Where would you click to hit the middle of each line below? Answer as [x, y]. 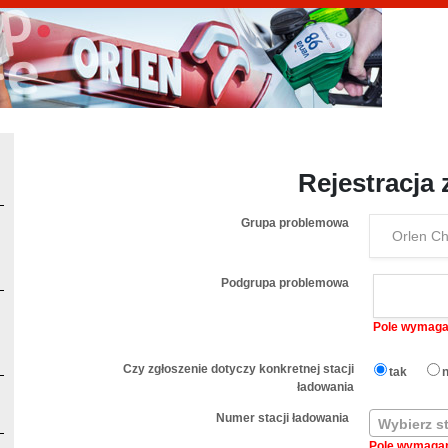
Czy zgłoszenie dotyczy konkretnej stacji [238, 369]
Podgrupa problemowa [285, 283]
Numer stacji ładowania [282, 418]
